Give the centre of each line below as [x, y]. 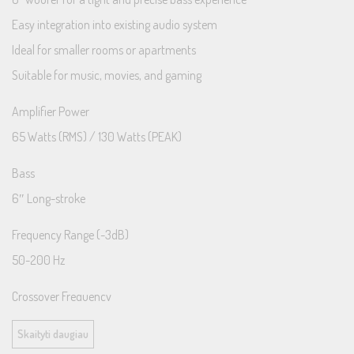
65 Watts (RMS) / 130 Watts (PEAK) [97, 137]
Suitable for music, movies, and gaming [107, 75]
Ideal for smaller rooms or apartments [104, 50]
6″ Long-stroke [49, 198]
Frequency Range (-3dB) [70, 235]
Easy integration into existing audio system [115, 24]
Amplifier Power [51, 111]
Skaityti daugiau [53, 334]
